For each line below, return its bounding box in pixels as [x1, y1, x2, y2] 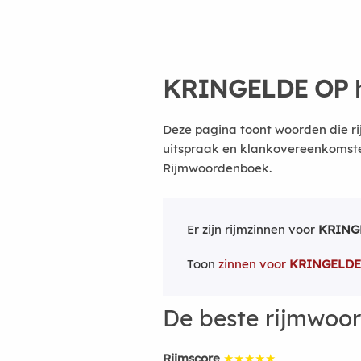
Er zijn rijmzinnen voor [187, 222, 318, 237]
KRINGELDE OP [163, 73, 348, 104]
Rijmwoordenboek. [163, 160, 272, 176]
